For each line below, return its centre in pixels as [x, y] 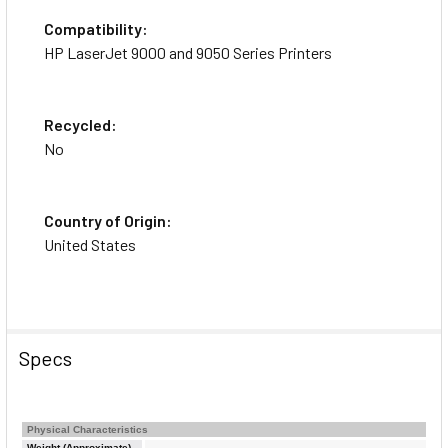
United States [90, 244]
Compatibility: [96, 28]
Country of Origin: [108, 220]
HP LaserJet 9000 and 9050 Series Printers [188, 52]
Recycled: [80, 124]
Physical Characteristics [87, 429]
